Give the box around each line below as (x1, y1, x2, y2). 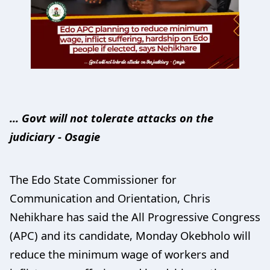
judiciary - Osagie (10, 128, 100, 144)
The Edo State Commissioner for (10, 171, 177, 187)
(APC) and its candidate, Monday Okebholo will (10, 227, 251, 243)
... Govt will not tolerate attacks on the (10, 110, 213, 125)
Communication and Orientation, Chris (10, 190, 210, 206)
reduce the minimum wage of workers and (10, 246, 229, 262)
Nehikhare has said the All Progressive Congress (10, 209, 260, 224)
